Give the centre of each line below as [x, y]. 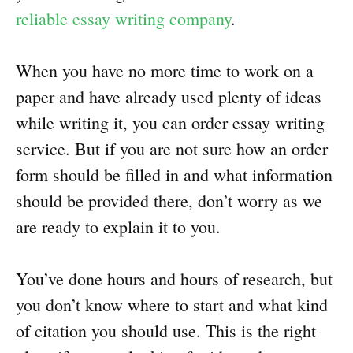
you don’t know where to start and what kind [172, 305]
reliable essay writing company [123, 19]
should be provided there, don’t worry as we [169, 201]
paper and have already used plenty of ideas [169, 97]
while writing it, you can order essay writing [170, 123]
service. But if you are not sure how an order [172, 149]
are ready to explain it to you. [118, 227]
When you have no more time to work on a [165, 71]
